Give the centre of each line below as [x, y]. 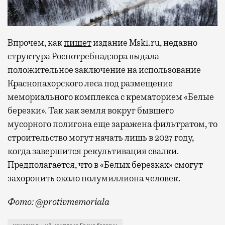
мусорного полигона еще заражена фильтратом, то [113, 124]
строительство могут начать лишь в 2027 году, [101, 138]
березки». [28, 111]
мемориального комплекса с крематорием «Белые [111, 97]
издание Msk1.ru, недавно [144, 43]
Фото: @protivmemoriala [59, 202]
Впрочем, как [36, 43]
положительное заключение [67, 70]
